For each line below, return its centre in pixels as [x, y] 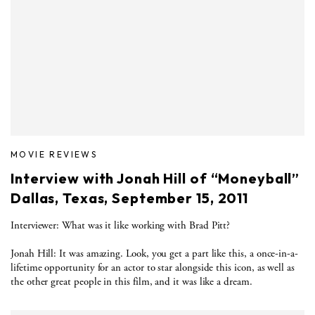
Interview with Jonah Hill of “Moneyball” [155, 178]
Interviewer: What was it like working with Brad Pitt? [121, 225]
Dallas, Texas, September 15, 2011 [130, 198]
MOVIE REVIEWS [54, 154]
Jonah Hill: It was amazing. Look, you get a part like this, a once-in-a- [154, 253]
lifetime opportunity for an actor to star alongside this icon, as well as [153, 267]
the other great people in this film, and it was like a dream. [131, 281]
